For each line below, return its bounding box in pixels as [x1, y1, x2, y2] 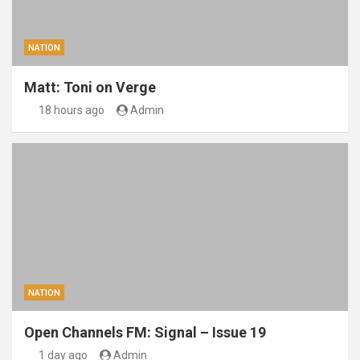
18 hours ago [38, 104, 104, 117]
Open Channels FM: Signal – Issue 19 [24, 324, 266, 342]
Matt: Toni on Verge [24, 79, 156, 96]
